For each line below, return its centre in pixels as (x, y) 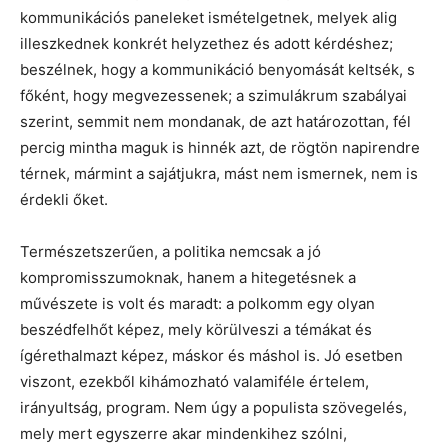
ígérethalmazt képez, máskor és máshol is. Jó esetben (211, 355)
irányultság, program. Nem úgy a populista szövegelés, (213, 407)
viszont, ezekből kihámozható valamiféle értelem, (194, 381)
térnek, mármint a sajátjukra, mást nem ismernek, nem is (219, 173)
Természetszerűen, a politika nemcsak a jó (170, 251)
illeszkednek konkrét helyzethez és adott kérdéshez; (206, 43)
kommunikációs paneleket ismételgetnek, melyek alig (208, 17)
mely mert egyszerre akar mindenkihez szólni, (183, 433)
